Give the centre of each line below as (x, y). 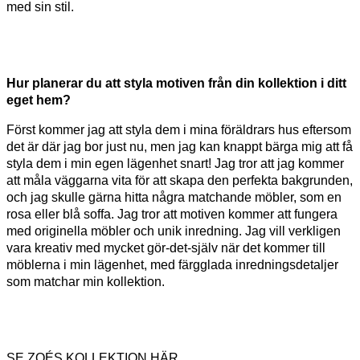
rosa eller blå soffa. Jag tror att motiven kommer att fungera (172, 214)
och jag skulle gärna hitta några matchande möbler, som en (174, 197)
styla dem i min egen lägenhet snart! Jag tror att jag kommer (175, 163)
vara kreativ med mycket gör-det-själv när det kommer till (166, 247)
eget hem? (39, 100)
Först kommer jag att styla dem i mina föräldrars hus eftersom (179, 129)
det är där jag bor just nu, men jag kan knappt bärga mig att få (180, 146)
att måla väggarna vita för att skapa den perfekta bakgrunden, (180, 180)
